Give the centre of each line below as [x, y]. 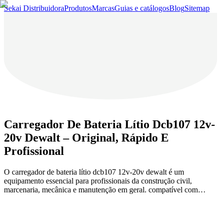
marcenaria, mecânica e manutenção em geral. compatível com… [105, 189]
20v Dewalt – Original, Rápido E [86, 137]
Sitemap [197, 8]
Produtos [78, 8]
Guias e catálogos [142, 8]
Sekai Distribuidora [34, 8]
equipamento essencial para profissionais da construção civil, [98, 181]
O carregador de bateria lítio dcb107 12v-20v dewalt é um [94, 172]
